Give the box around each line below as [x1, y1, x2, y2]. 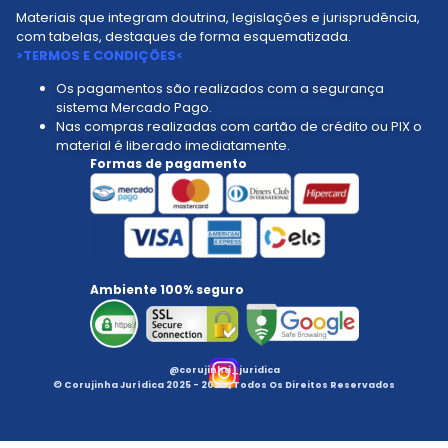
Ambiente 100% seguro [89, 281, 244, 299]
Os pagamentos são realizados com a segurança [56, 79, 384, 99]
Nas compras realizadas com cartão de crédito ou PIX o [56, 117, 422, 137]
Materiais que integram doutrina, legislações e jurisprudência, [16, 7, 420, 27]
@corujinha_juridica [168, 363, 280, 376]
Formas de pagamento [89, 155, 247, 173]
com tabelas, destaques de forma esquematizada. [16, 26, 351, 46]
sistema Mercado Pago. [56, 98, 212, 118]
